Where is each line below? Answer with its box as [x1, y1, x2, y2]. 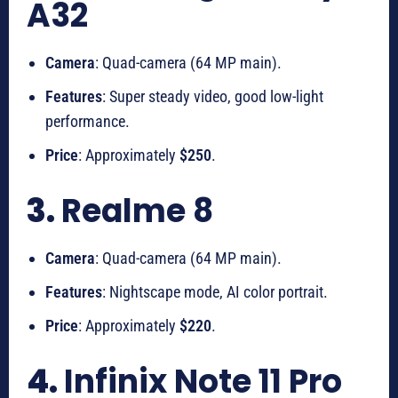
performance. [45, 112, 130, 131]
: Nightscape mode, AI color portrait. [102, 283, 328, 302]
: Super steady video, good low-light [102, 87, 323, 107]
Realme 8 [61, 188, 213, 235]
